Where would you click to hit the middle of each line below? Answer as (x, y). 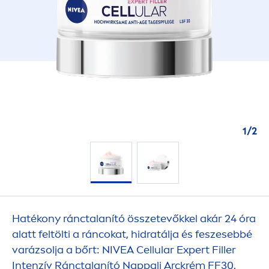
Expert (193, 250)
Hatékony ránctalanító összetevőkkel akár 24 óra (134, 219)
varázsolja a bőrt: (57, 250)
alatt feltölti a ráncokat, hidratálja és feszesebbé (132, 234)
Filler (224, 250)
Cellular (155, 250)
